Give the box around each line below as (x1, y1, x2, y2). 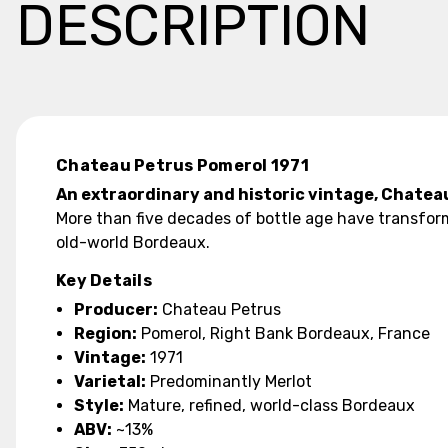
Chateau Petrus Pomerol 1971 (56, 156, 309, 175)
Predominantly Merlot (146, 372, 313, 391)
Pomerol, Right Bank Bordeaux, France (137, 324, 431, 343)
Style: (74, 396, 125, 415)
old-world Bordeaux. (56, 233, 210, 252)
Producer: (74, 300, 159, 319)
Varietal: (74, 372, 147, 391)
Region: (74, 324, 138, 343)
